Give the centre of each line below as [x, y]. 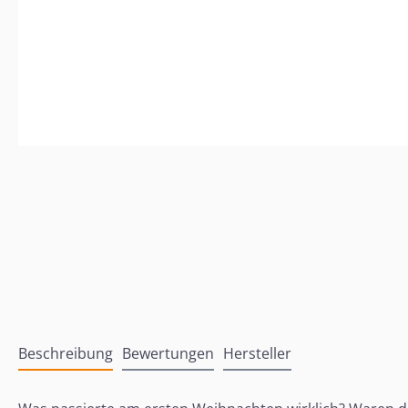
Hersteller [257, 353]
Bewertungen [168, 353]
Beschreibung [66, 353]
